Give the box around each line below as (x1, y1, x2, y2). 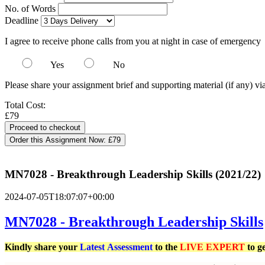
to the (153, 242, 180, 253)
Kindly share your (5, 242, 80, 253)
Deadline (5, 15, 38, 25)
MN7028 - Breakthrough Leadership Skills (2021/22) (5, 167, 261, 180)
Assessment (107, 242, 153, 253)
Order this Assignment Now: (9, 135, 108, 144)
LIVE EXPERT (180, 242, 245, 253)
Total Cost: (5, 100, 46, 110)
